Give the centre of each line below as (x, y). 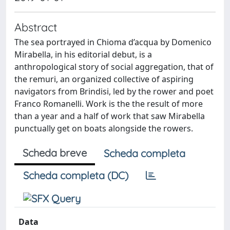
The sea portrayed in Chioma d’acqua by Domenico (113, 42)
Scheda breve (55, 152)
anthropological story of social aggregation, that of (114, 66)
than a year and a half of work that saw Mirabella (110, 116)
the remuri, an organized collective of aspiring (104, 79)
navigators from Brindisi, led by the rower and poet (114, 91)
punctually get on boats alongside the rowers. (104, 128)
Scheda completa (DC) (76, 175)
